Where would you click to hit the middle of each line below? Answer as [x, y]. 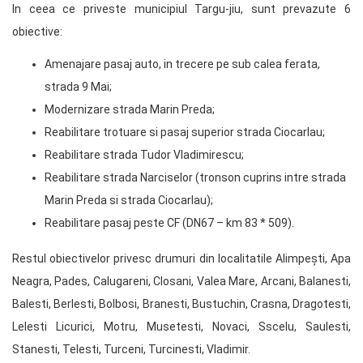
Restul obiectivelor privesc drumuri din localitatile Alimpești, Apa [181, 258]
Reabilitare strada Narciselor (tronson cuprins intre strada [195, 177]
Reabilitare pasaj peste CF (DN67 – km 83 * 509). [169, 222]
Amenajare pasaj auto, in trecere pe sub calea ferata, [182, 64]
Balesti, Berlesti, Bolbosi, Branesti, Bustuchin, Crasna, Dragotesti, [181, 303]
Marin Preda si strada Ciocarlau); [129, 200]
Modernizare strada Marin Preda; [130, 109]
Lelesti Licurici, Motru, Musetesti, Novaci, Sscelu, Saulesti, [181, 326]
